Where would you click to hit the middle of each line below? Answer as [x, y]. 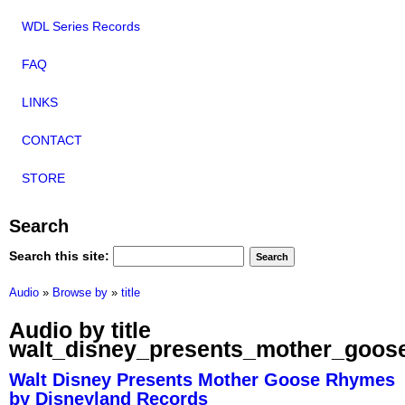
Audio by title [80, 330]
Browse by [80, 292]
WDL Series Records [81, 27]
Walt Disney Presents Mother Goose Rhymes [202, 379]
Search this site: [61, 255]
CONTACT [52, 141]
